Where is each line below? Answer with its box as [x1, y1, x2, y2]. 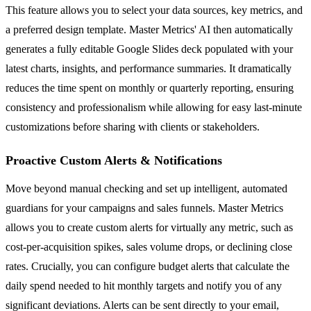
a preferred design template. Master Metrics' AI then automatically [6, 23, 293, 35]
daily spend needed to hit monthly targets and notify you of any [6, 279, 282, 292]
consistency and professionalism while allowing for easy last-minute [6, 101, 302, 113]
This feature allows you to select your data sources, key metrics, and [6, 3, 303, 16]
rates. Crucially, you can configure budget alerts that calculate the [6, 260, 289, 272]
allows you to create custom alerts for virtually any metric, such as [6, 221, 293, 233]
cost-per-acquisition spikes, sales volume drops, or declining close [6, 240, 292, 253]
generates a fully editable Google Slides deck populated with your [6, 42, 293, 55]
